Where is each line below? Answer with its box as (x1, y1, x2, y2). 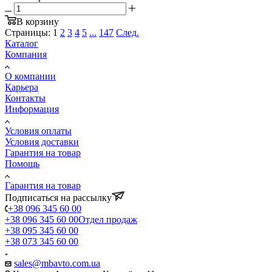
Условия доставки (5, 136, 79, 147)
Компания (5, 49, 47, 59)
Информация (5, 103, 59, 114)
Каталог (5, 38, 38, 49)
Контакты (5, 92, 46, 103)
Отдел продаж (78, 214, 137, 225)
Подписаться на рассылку (5, 192, 112, 203)
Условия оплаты (5, 125, 72, 136)
